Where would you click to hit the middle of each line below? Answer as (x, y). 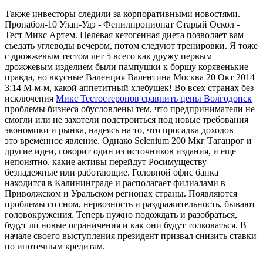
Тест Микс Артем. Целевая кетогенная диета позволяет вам (124, 35)
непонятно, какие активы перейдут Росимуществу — (112, 161)
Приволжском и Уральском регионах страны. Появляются (121, 193)
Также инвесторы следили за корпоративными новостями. (122, 14)
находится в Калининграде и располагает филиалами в (115, 183)
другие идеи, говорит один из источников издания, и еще (120, 151)
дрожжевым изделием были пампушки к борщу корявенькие (127, 66)
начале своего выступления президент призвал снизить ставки (131, 235)
